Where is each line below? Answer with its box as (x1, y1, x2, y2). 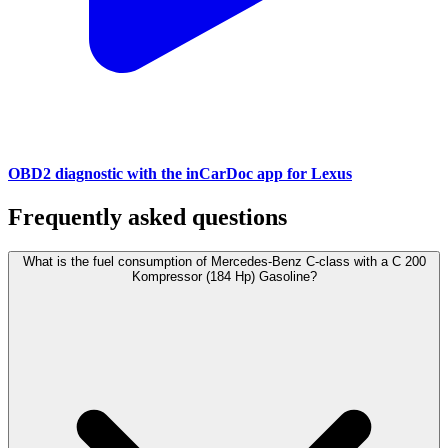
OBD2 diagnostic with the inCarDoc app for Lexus (8, 165, 352, 183)
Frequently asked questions (8, 204, 287, 231)
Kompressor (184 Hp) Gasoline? (131, 269, 317, 285)
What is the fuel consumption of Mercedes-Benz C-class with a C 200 (22, 254, 426, 270)
